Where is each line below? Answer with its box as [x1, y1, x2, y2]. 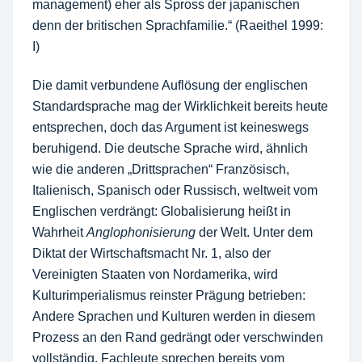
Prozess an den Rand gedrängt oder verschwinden [32, 330, 323, 344]
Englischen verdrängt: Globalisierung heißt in [32, 204, 291, 218]
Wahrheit [32, 225, 86, 239]
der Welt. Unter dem [196, 225, 313, 239]
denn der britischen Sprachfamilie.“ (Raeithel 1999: [32, 19, 323, 32]
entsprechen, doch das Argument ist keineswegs [32, 120, 309, 134]
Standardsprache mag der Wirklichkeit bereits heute [32, 99, 328, 113]
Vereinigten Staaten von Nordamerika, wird [32, 267, 278, 281]
